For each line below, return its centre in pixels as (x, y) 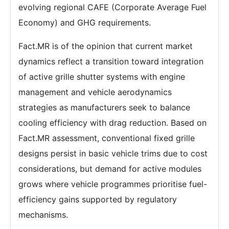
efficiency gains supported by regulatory (98, 200)
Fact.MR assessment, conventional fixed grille (107, 138)
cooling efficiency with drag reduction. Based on (112, 123)
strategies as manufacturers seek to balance (104, 108)
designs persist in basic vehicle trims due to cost (113, 154)
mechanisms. (43, 215)
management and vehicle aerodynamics (95, 92)
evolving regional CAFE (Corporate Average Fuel (112, 7)
